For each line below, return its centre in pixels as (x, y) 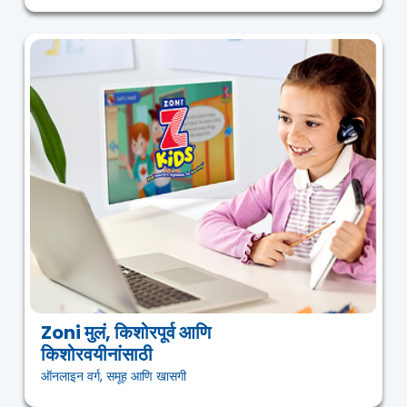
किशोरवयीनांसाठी (97, 355)
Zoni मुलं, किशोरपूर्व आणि (126, 333)
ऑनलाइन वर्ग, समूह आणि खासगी (114, 377)
